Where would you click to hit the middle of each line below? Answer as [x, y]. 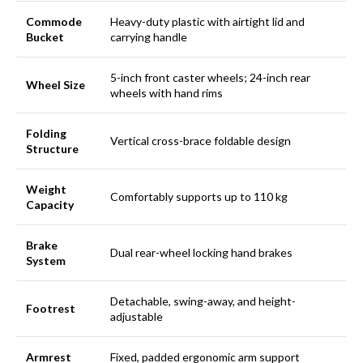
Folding [46, 133]
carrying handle [149, 37]
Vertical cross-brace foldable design [201, 141]
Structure [52, 149]
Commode [54, 21]
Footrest [51, 308]
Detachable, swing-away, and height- [203, 301]
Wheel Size [56, 85]
